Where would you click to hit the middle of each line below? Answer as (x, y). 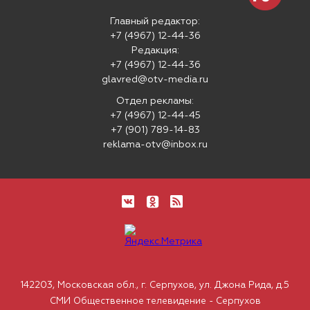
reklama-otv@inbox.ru (155, 145)
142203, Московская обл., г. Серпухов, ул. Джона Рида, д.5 (155, 286)
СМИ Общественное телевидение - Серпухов (155, 302)
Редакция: (155, 51)
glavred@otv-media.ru (155, 80)
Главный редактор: (155, 22)
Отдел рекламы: (155, 101)
